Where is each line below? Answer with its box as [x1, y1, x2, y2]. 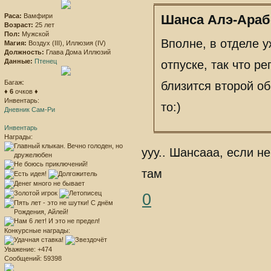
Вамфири [22, 12, 53, 20]
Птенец [34, 57, 57, 65]
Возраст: [4, 21, 33, 29]
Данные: [4, 57, 33, 65]
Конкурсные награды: [4, 227, 70, 235]
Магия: [4, 39, 27, 47]
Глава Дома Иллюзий [44, 48, 111, 56]
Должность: [4, 48, 44, 56]
